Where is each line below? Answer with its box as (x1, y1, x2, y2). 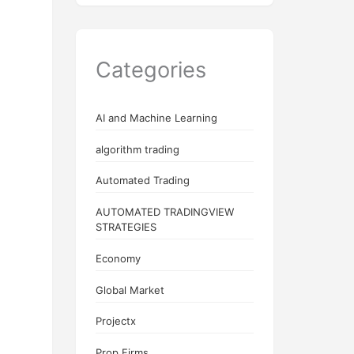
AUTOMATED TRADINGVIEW (96, 205, 234, 219)
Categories (96, 56, 206, 83)
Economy (96, 251, 141, 265)
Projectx (96, 314, 136, 328)
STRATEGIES (96, 220, 156, 234)
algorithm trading (96, 142, 179, 156)
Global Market (96, 283, 164, 296)
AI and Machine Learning (96, 111, 217, 124)
